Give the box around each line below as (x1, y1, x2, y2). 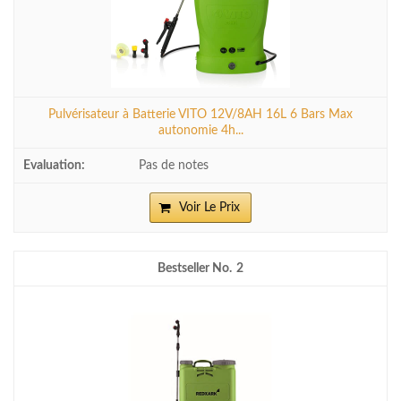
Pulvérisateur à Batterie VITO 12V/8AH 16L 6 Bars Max (48, 107, 353, 121)
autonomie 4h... (158, 123, 243, 137)
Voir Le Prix (179, 200, 240, 214)
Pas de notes (139, 158, 209, 172)
